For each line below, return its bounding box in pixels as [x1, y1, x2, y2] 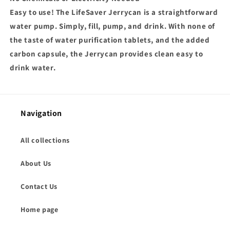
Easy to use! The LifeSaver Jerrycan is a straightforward [10, 7, 218, 17]
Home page [21, 205, 59, 214]
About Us [21, 159, 51, 168]
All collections [21, 136, 70, 145]
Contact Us [21, 182, 57, 191]
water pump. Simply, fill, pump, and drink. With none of [10, 21, 216, 31]
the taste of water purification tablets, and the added [10, 34, 210, 45]
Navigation [21, 108, 62, 119]
